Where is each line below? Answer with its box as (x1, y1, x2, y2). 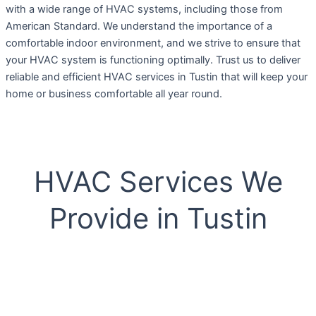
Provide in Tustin (49, 201, 267, 236)
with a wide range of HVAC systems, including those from (6, 2, 283, 16)
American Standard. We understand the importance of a (6, 19, 272, 32)
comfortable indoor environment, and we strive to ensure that (6, 36, 300, 49)
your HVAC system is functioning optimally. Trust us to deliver (6, 53, 300, 66)
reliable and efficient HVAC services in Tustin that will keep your (6, 70, 308, 83)
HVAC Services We (33, 164, 283, 200)
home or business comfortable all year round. (6, 87, 222, 100)
